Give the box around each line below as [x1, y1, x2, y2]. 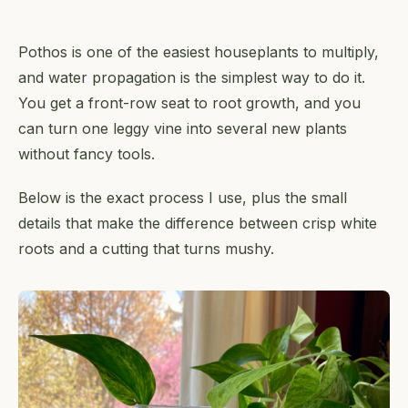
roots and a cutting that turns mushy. [18, 240, 274, 258]
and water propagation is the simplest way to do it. [18, 68, 365, 87]
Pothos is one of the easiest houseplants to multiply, [18, 43, 379, 61]
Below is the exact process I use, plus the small [18, 189, 347, 207]
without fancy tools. [18, 145, 155, 163]
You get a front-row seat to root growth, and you [18, 94, 361, 112]
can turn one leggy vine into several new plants [18, 119, 347, 138]
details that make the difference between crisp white [18, 214, 377, 232]
